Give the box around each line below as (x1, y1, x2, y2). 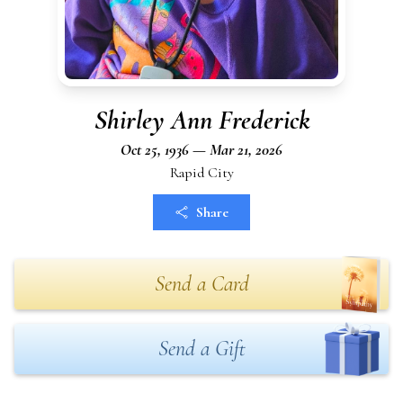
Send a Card (154, 271, 249, 297)
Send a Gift (157, 336, 246, 362)
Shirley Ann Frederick (94, 103, 309, 137)
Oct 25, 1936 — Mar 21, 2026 (121, 139, 282, 159)
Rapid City (169, 164, 234, 182)
